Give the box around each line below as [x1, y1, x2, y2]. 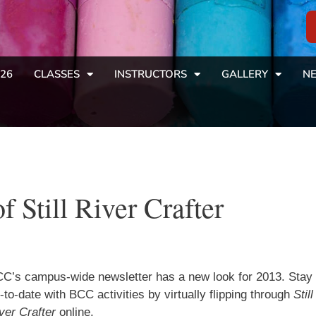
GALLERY [221, 67, 268, 81]
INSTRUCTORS [114, 67, 187, 81]
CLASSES [33, 67, 80, 81]
